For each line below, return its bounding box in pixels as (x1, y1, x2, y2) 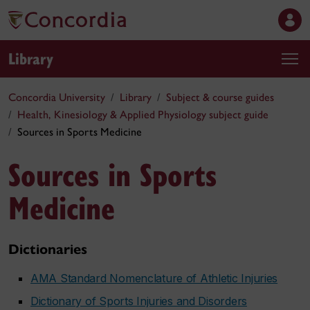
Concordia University (8, 91, 105, 104)
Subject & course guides (166, 91, 274, 104)
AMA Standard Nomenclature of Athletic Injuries (30, 271, 278, 285)
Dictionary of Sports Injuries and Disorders (30, 294, 247, 308)
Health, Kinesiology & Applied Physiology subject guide (17, 108, 268, 121)
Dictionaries (8, 241, 87, 258)
